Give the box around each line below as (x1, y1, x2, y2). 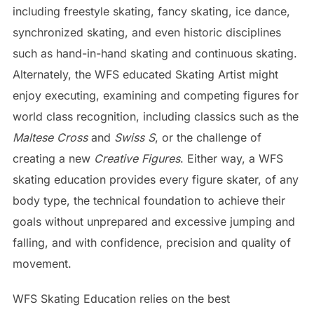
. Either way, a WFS (179, 151, 283, 165)
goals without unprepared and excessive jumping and (12, 214, 295, 228)
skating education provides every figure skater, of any (12, 172, 299, 186)
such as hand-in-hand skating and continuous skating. (12, 46, 297, 60)
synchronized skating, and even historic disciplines (12, 25, 281, 39)
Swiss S (114, 130, 155, 144)
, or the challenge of (154, 130, 261, 144)
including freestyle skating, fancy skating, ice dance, (12, 4, 290, 18)
